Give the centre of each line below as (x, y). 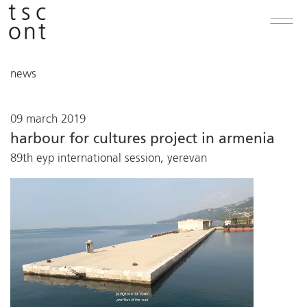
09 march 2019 (48, 120)
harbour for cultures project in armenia (143, 139)
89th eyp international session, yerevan (109, 159)
